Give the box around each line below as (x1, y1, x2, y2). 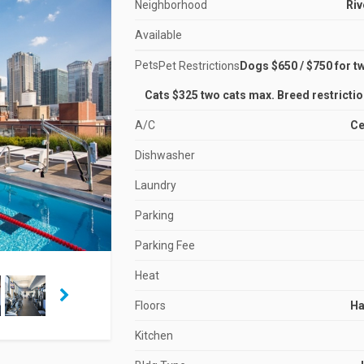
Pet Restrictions (158, 59, 240, 72)
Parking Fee (134, 239, 195, 252)
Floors (134, 299, 166, 312)
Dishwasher (134, 149, 195, 162)
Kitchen (134, 329, 173, 342)
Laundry (134, 179, 176, 192)
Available (134, 28, 182, 41)
